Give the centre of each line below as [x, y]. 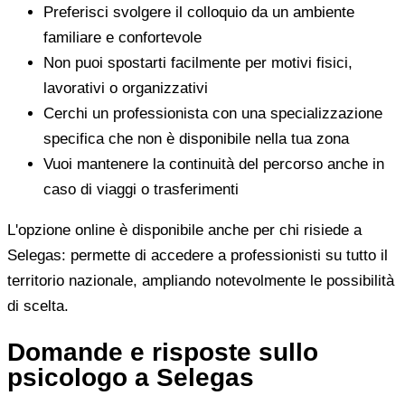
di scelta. [38, 306]
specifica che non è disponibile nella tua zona [196, 138]
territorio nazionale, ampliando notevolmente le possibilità [201, 280]
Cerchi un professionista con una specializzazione [213, 113]
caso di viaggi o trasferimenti [141, 189]
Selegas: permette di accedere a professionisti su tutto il [198, 255]
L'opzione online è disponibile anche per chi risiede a [184, 230]
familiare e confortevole [122, 37]
